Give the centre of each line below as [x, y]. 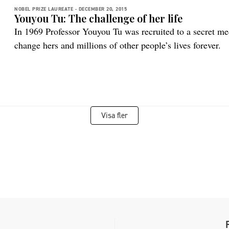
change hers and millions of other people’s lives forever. [118, 45]
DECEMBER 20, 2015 [102, 9]
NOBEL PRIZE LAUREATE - [45, 9]
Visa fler [114, 116]
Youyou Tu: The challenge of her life [98, 18]
